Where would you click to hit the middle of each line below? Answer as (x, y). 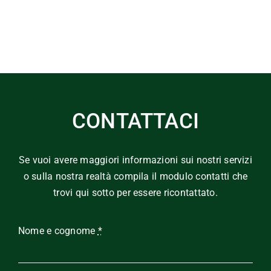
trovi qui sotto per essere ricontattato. (135, 192)
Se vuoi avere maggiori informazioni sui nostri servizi (135, 160)
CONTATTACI (135, 121)
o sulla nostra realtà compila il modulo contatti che (135, 176)
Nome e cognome (58, 230)
